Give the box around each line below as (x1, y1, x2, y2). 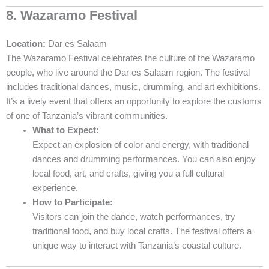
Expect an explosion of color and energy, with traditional (32, 139, 249, 150)
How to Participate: (32, 197, 113, 207)
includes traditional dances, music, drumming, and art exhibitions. (6, 82, 261, 92)
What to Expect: (32, 125, 99, 135)
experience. (32, 183, 78, 193)
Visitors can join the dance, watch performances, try (32, 211, 235, 222)
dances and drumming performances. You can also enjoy (32, 154, 256, 164)
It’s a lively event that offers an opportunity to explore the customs (6, 96, 262, 106)
